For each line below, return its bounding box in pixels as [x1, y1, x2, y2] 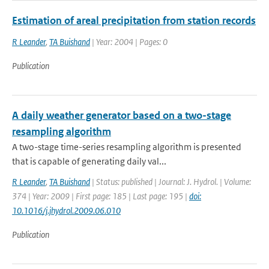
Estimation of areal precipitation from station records [12, 14, 256, 27]
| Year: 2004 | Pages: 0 [90, 36, 168, 47]
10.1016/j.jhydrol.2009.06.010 [12, 205, 121, 216]
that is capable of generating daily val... [12, 156, 166, 167]
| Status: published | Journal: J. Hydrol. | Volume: [90, 176, 251, 187]
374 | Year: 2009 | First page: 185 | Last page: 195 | [12, 190, 189, 202]
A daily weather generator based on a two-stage [12, 109, 231, 122]
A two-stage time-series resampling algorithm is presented [12, 141, 241, 153]
